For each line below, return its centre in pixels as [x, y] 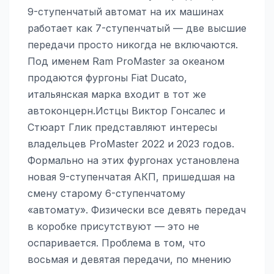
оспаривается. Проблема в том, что [117, 243]
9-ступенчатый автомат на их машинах [126, 11]
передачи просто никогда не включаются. [133, 44]
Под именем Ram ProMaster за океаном [126, 61]
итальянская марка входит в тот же [117, 94]
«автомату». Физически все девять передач [137, 209]
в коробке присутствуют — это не [113, 226]
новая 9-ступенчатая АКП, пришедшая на [131, 176]
